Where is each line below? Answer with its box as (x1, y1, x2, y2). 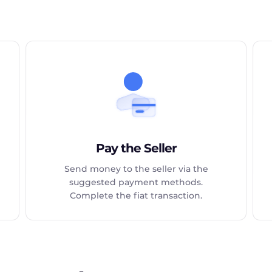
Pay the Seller (95, 140, 177, 156)
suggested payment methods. (69, 176, 203, 188)
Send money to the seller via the (64, 163, 208, 175)
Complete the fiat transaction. (70, 189, 203, 202)
